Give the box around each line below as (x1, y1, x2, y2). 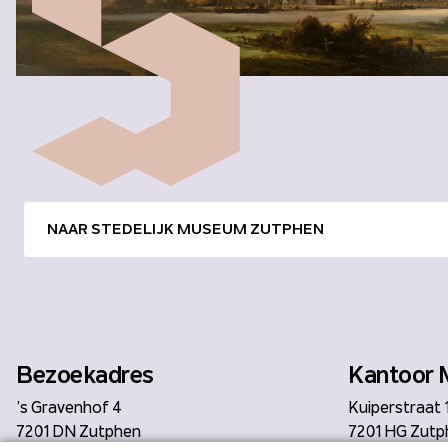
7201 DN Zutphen (16, 421, 141, 441)
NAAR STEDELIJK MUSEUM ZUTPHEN (46, 219, 324, 238)
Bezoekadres (16, 359, 154, 389)
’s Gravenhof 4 (16, 397, 122, 417)
